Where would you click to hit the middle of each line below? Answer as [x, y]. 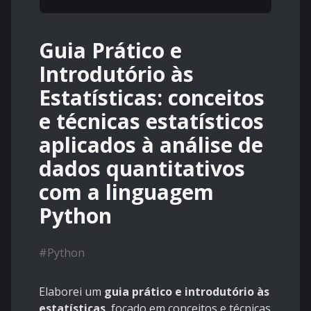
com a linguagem [126, 192]
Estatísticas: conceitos [152, 98]
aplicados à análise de [151, 145]
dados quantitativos [142, 169]
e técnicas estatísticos [151, 121]
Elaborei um [72, 292]
